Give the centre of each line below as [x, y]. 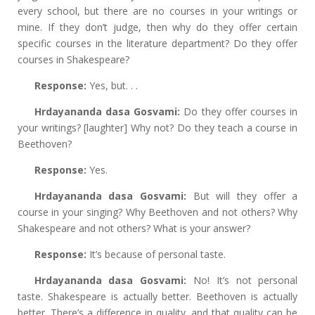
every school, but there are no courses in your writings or [157, 11]
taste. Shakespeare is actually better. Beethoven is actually [157, 296]
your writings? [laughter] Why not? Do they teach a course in [157, 128]
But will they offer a [242, 196]
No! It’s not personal [242, 280]
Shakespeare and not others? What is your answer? [134, 228]
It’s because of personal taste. [156, 254]
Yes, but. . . [112, 85]
